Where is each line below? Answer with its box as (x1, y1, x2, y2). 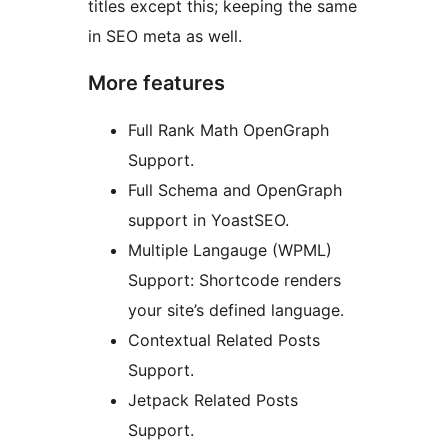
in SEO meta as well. (88, 26, 242, 47)
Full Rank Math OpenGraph (128, 120, 329, 141)
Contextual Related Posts (128, 330, 320, 351)
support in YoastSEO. (128, 210, 289, 231)
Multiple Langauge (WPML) (128, 240, 332, 261)
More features (88, 71, 225, 96)
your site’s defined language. (128, 300, 344, 321)
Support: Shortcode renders (128, 270, 341, 291)
